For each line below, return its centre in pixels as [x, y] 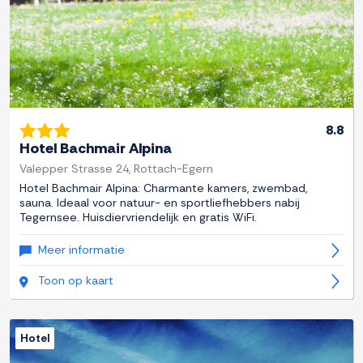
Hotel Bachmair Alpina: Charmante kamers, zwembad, [163, 188]
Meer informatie [81, 250]
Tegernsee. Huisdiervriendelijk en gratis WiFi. [138, 218]
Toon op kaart [76, 281]
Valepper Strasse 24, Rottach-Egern [116, 169]
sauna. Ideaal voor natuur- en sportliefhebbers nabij [160, 203]
